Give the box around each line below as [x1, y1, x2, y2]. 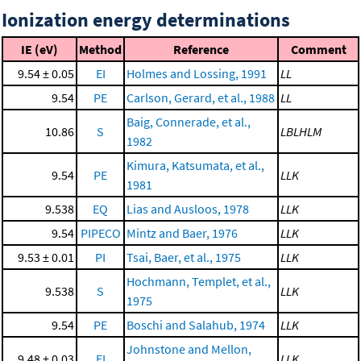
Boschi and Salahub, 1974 [127, 317, 265, 334]
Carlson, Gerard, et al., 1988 [127, 89, 275, 106]
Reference [173, 41, 229, 58]
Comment [290, 41, 346, 58]
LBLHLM [280, 123, 322, 140]
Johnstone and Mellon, [127, 341, 251, 358]
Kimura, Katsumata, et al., [127, 157, 264, 174]
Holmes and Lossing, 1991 [127, 65, 267, 82]
